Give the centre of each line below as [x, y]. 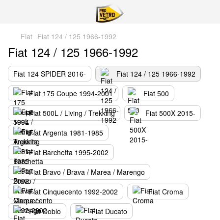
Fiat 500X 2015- [170, 113]
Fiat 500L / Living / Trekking [72, 113]
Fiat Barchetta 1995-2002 [69, 152]
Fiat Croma [166, 192]
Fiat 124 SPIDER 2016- [50, 74]
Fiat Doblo [45, 211]
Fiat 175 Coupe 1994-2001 [71, 93]
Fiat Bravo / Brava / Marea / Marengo [87, 172]
